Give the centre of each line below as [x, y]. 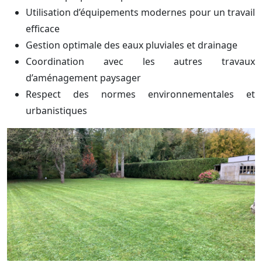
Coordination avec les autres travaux [140, 62]
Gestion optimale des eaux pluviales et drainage [132, 45]
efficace [43, 29]
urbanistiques [56, 111]
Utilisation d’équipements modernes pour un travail [140, 13]
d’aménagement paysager [83, 78]
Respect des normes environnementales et [140, 94]
